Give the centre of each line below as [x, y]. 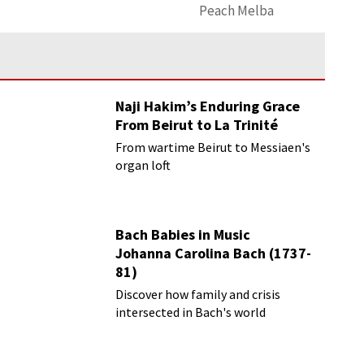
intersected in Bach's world [191, 312]
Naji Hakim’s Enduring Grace [208, 106]
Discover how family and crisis [198, 294]
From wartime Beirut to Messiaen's [213, 147]
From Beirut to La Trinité [197, 125]
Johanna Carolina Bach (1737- [214, 253]
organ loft [143, 165]
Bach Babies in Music [183, 234]
